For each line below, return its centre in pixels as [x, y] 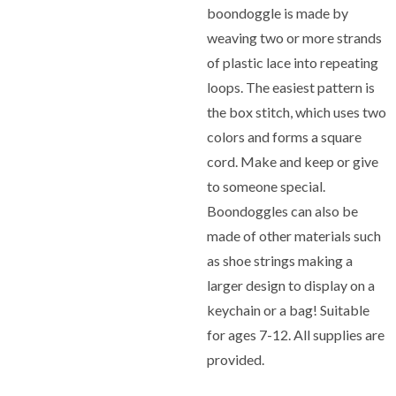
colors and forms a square [284, 137]
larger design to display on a [291, 285]
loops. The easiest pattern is [291, 87]
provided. [236, 359]
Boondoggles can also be [282, 211]
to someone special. [266, 186]
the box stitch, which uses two [297, 112]
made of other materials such [294, 236]
